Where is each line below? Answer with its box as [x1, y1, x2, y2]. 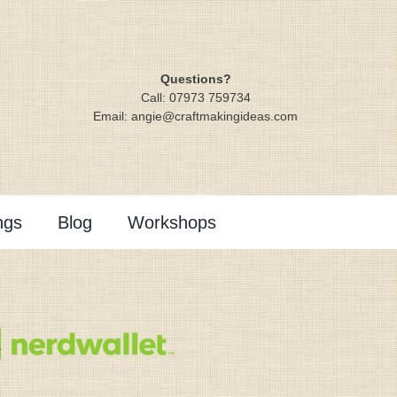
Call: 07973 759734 [140, 90, 251, 105]
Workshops [128, 213, 217, 232]
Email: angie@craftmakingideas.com [93, 108, 298, 123]
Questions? [160, 71, 231, 86]
